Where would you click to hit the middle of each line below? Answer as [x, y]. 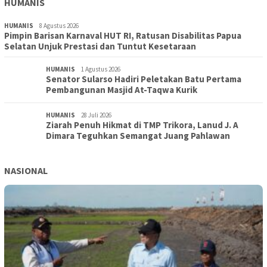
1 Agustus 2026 [101, 69]
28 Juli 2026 [96, 115]
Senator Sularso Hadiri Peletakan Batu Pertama [144, 79]
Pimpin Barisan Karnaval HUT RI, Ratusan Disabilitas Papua [123, 36]
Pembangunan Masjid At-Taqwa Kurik [122, 90]
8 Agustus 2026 [59, 26]
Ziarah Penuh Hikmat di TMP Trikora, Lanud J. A [142, 125]
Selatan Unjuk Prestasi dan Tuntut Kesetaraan [100, 46]
